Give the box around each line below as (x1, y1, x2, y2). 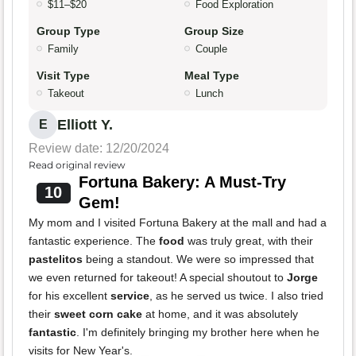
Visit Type (37, 69, 90, 83)
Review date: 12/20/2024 (29, 141, 169, 156)
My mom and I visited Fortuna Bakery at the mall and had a (29, 216, 327, 230)
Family (48, 43, 79, 56)
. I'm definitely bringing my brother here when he (76, 326, 319, 339)
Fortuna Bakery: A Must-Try (78, 173, 286, 192)
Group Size (184, 25, 244, 38)
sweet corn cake (54, 308, 142, 321)
